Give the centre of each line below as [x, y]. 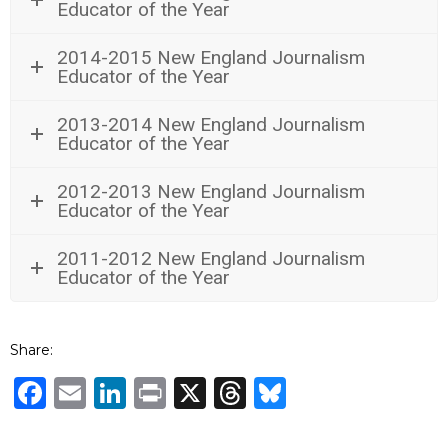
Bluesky [347, 392]
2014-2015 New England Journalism [211, 57]
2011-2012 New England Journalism [211, 258]
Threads [310, 392]
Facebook [123, 392]
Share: [31, 349]
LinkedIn [195, 392]
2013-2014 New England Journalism [211, 124]
